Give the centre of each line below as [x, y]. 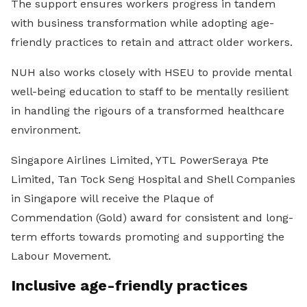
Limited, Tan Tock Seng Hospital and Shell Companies [153, 179]
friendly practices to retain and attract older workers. [152, 42]
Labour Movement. [61, 256]
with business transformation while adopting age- [143, 23]
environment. [46, 130]
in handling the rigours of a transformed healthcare [148, 110]
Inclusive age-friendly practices [129, 285]
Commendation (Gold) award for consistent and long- [152, 217]
